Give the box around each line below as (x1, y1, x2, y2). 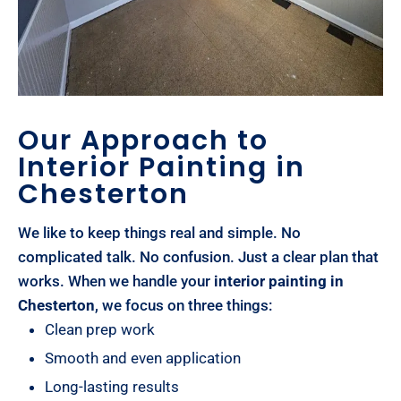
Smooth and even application (45, 348, 241, 367)
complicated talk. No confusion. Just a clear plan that (18, 247, 379, 266)
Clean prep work (45, 320, 155, 338)
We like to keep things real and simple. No (18, 223, 301, 242)
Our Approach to (18, 121, 269, 159)
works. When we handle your (18, 271, 214, 290)
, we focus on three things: (95, 295, 272, 314)
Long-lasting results (45, 377, 179, 396)
